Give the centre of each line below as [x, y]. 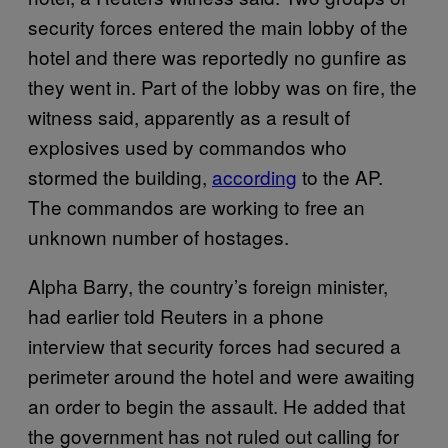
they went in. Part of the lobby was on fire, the [222, 86]
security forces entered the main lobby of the [218, 26]
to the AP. [340, 176]
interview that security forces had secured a [214, 345]
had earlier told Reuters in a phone [176, 315]
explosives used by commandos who [187, 146]
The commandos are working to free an [196, 206]
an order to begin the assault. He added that [216, 405]
